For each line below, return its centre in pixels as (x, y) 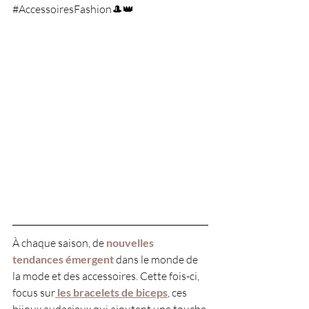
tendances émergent (63, 259)
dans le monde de (157, 260)
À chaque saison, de (59, 243)
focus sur (34, 293)
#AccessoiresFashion (62, 9)
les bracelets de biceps (111, 292)
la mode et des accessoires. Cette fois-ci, (107, 276)
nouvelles (131, 243)
